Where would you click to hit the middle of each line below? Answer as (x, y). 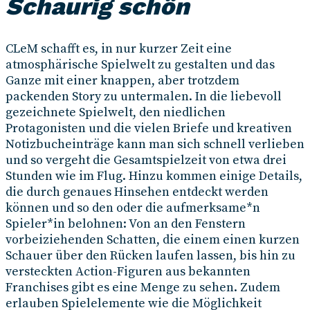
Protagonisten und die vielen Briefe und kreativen (149, 129)
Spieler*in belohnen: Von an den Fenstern (126, 224)
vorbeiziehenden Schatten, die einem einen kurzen (153, 240)
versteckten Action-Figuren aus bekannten (128, 272)
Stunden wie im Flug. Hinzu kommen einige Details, (154, 176)
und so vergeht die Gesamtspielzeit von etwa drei (146, 161)
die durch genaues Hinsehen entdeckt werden (137, 192)
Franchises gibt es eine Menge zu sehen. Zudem (143, 288)
